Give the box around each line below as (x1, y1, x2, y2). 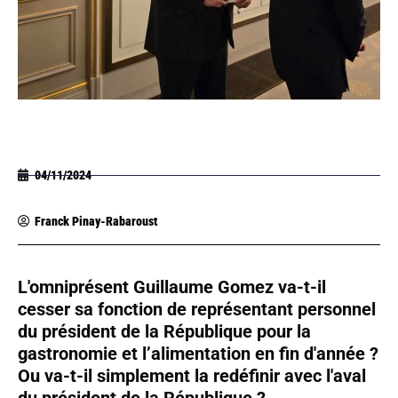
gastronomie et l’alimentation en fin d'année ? (18, 342, 378, 364)
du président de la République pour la (18, 320, 311, 342)
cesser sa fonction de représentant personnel (18, 298, 376, 320)
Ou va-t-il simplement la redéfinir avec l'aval (18, 364, 366, 386)
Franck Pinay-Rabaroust (35, 213, 157, 228)
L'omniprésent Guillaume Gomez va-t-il (18, 275, 326, 298)
